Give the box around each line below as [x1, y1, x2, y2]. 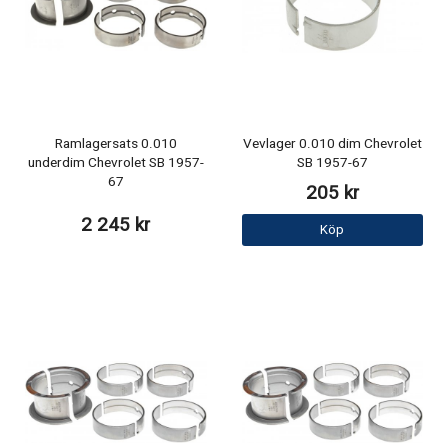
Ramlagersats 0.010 [54, 134, 177, 155]
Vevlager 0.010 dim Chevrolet [242, 134, 422, 155]
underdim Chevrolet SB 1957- [27, 153, 204, 174]
